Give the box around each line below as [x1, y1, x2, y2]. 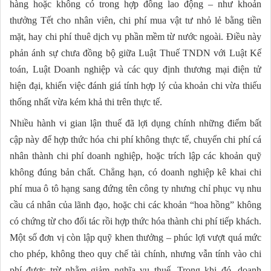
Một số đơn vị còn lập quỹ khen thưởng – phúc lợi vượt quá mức [10, 232, 261, 243]
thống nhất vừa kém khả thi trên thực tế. [10, 97, 162, 108]
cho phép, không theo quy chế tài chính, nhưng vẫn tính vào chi [10, 249, 261, 260]
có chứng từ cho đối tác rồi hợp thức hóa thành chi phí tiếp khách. [10, 216, 261, 227]
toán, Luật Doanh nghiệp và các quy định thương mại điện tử [10, 64, 261, 75]
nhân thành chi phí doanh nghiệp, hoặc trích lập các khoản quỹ [10, 151, 261, 162]
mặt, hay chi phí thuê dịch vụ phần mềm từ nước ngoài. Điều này [10, 31, 261, 42]
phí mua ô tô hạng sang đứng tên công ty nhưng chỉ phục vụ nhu [10, 183, 261, 194]
